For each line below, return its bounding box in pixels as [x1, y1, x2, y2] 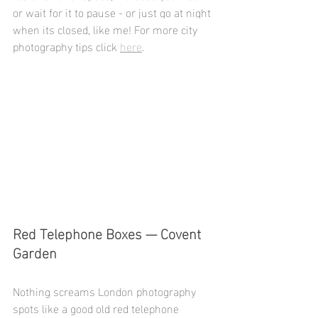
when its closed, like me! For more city [13, 18, 200, 39]
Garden [13, 238, 57, 265]
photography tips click [13, 35, 120, 56]
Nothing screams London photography [13, 280, 199, 302]
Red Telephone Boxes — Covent [13, 219, 204, 246]
